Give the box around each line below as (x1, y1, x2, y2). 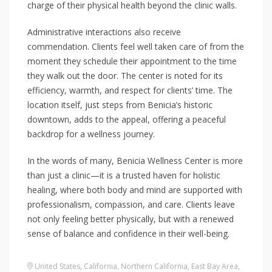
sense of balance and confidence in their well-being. (27, 228, 229, 239)
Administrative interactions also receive (27, 26, 181, 38)
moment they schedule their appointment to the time (27, 55, 237, 67)
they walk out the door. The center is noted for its (27, 70, 223, 81)
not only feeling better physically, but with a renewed (27, 213, 234, 225)
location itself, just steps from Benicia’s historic (27, 99, 212, 110)
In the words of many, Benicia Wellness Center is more (27, 155, 243, 166)
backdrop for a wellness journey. (27, 128, 155, 140)
